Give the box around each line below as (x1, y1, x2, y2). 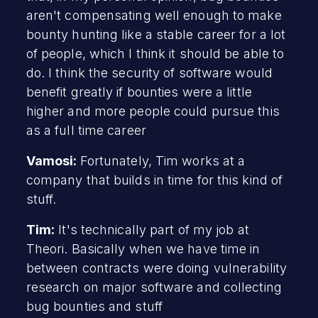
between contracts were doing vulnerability (26, 260, 287, 275)
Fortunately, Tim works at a (79, 153, 246, 168)
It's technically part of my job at (55, 221, 249, 237)
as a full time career (26, 122, 146, 138)
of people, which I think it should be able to (26, 45, 285, 61)
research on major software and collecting (26, 279, 282, 295)
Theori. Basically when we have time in (26, 241, 261, 256)
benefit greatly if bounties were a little (26, 84, 252, 99)
